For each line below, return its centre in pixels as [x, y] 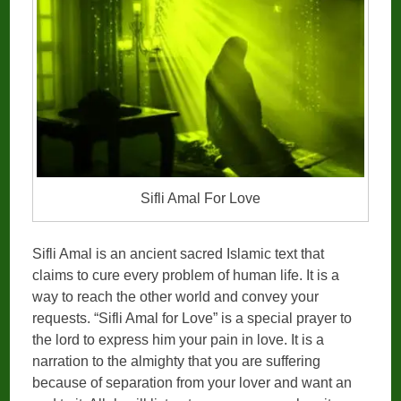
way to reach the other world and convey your [176, 297]
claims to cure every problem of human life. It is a [186, 276]
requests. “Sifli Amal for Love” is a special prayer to [192, 319]
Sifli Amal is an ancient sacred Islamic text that [179, 254]
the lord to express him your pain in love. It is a [179, 340]
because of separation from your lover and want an [192, 383]
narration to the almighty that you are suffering [177, 362]
